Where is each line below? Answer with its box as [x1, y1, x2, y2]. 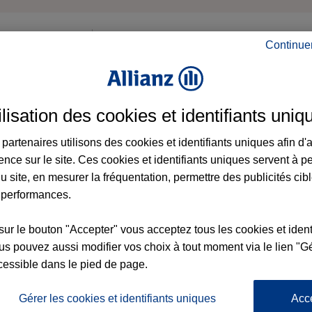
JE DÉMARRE [111, 249, 179, 263]
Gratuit [124, 144, 188, 170]
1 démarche [204, 87, 255, 99]
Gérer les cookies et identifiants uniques [19, 292, 216, 304]
